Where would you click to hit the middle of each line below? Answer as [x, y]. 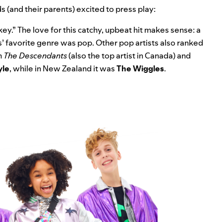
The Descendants [36, 55]
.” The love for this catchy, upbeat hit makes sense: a [106, 29]
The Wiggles [140, 68]
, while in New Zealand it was [63, 68]
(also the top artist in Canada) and [130, 55]
